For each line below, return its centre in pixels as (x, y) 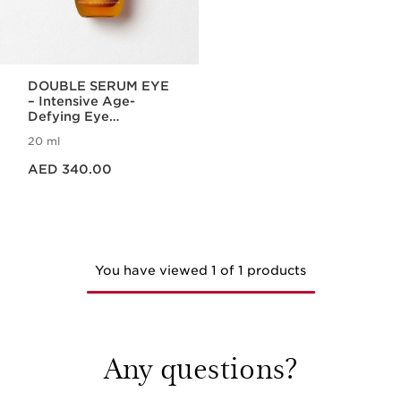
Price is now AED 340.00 (52, 159)
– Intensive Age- (82, 101)
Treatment (63, 132)
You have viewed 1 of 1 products (200, 270)
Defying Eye (69, 116)
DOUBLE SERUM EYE (99, 86)
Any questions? (200, 367)
